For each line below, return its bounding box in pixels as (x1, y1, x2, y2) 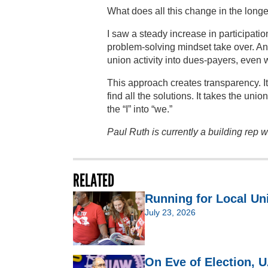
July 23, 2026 (145, 207, 196, 217)
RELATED (73, 169, 114, 191)
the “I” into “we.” (107, 103, 172, 114)
